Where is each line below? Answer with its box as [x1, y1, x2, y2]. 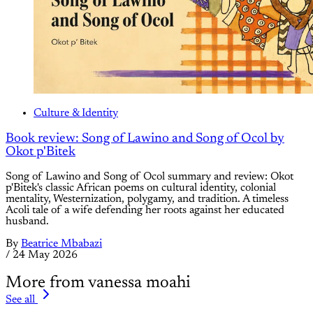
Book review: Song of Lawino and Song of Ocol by [6, 131, 284, 145]
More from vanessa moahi [6, 275, 191, 292]
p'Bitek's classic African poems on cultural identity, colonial [6, 182, 276, 194]
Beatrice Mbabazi [21, 238, 102, 250]
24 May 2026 [13, 249, 78, 261]
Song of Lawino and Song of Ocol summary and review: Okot [6, 171, 293, 183]
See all [6, 294, 35, 306]
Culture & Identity [34, 108, 118, 119]
